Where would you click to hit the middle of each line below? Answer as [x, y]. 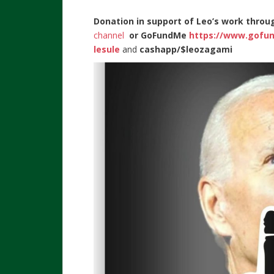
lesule [107, 50]
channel [110, 35]
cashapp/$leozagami [186, 50]
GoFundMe [164, 35]
